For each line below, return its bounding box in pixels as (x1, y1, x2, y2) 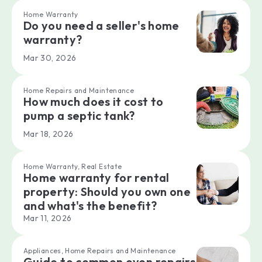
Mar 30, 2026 (23, 53, 77, 64)
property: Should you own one (23, 184, 191, 199)
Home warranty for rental (23, 170, 170, 185)
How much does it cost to (23, 94, 164, 109)
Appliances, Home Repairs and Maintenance (23, 246, 176, 256)
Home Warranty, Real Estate (23, 162, 122, 171)
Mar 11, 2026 (23, 213, 72, 224)
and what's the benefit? (23, 198, 157, 213)
